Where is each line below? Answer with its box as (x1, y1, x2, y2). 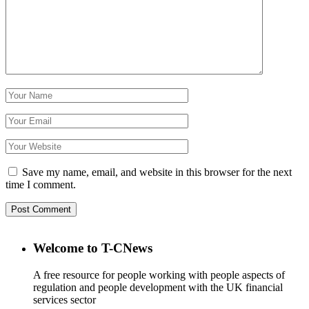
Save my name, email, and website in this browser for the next (22, 166, 292, 179)
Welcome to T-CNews (33, 241, 152, 256)
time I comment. (6, 179, 76, 191)
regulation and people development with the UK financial (33, 281, 283, 294)
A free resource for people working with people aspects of (33, 269, 285, 281)
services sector (33, 294, 96, 306)
